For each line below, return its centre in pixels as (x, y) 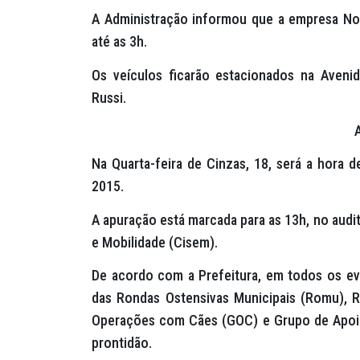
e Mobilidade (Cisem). (155, 242)
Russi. (109, 97)
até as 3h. (119, 42)
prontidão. (122, 342)
